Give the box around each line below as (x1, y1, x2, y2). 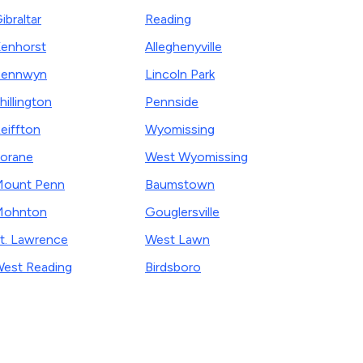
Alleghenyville (145, 39, 222, 54)
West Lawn (145, 232, 210, 247)
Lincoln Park (145, 66, 215, 82)
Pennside (145, 94, 199, 109)
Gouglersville (145, 204, 220, 220)
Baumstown (145, 177, 215, 192)
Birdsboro (145, 259, 201, 275)
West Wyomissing (145, 149, 248, 164)
